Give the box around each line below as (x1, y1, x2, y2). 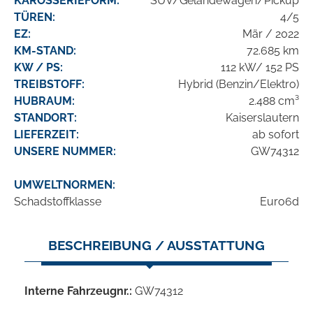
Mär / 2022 (242, 27, 299, 41)
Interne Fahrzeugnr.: (24, 284, 132, 298)
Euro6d (260, 195, 299, 209)
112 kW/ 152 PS (221, 61, 299, 75)
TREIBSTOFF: (14, 78, 85, 92)
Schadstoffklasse (14, 195, 101, 209)
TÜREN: (14, 10, 55, 24)
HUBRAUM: (14, 94, 75, 108)
